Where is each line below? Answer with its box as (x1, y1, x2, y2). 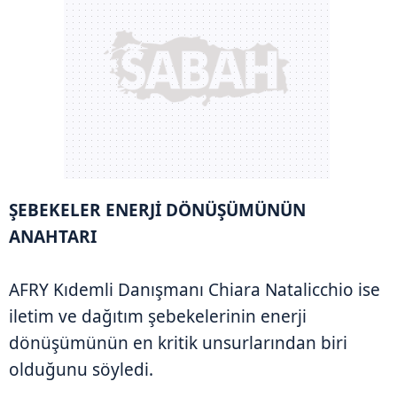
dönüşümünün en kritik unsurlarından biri (9, 331, 347, 354)
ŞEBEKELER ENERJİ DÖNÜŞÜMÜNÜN (9, 198, 306, 222)
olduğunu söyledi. (9, 357, 153, 381)
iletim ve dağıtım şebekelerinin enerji (9, 304, 307, 328)
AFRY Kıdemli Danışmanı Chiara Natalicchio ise (9, 277, 380, 301)
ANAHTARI (9, 224, 97, 248)
